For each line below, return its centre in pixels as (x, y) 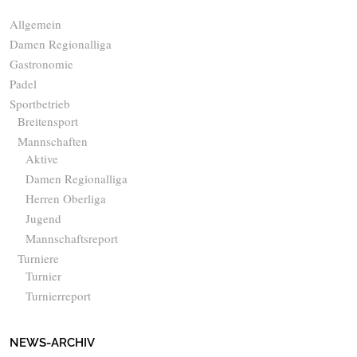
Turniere (38, 258)
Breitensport (48, 121)
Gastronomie (41, 63)
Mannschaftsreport (72, 238)
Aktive (42, 158)
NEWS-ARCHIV (52, 342)
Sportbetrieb (40, 103)
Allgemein (35, 24)
